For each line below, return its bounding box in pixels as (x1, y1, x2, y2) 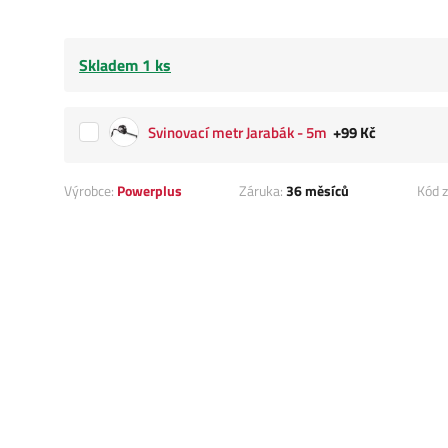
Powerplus (117, 180, 182, 202)
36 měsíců (286, 180, 350, 202)
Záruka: (239, 180, 287, 202)
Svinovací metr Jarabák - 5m (148, 121, 327, 145)
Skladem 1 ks (79, 53, 171, 78)
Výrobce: (64, 180, 117, 202)
